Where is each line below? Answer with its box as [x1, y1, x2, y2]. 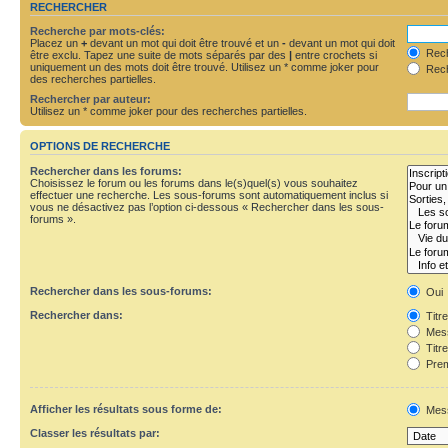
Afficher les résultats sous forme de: [30, 403, 222, 415]
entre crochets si [292, 49, 377, 61]
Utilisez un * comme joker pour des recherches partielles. [30, 105, 307, 117]
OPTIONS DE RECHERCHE [30, 140, 170, 153]
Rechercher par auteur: [30, 93, 151, 105]
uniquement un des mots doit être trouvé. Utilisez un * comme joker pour [30, 61, 379, 73]
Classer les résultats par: [30, 427, 160, 439]
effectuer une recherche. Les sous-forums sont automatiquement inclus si [30, 188, 388, 201]
